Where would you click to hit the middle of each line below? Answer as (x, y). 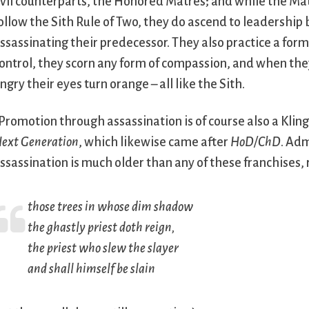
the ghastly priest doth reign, (102, 228)
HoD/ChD (256, 142)
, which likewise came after (155, 142)
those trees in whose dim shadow (111, 207)
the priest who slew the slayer (103, 249)
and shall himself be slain (92, 269)
